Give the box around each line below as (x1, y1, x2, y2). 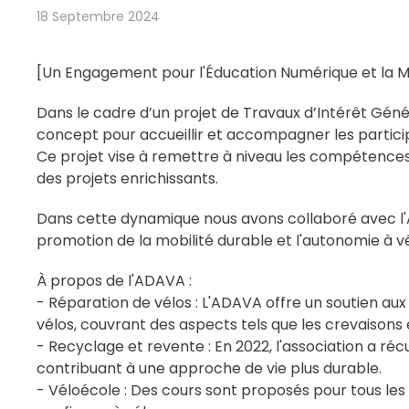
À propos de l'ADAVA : (37, 270, 192, 291)
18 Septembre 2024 (37, 7, 160, 26)
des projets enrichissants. (37, 168, 218, 189)
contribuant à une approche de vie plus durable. (37, 358, 382, 379)
